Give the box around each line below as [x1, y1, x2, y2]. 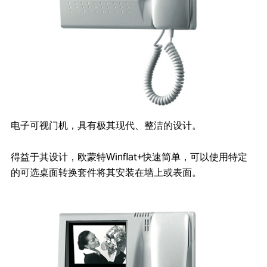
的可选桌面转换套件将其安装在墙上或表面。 [11, 166, 201, 179]
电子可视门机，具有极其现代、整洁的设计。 [11, 119, 201, 132]
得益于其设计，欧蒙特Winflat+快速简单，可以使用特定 [11, 150, 247, 163]
